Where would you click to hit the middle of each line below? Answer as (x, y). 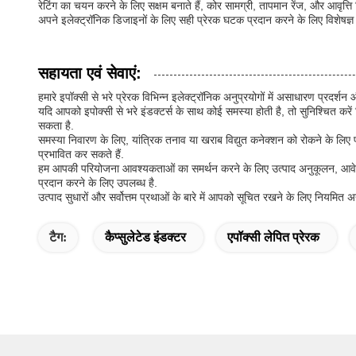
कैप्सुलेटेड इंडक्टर (145, 237)
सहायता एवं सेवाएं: (90, 73)
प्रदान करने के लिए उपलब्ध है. (98, 183)
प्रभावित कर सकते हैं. (81, 154)
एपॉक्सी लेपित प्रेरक (273, 237)
